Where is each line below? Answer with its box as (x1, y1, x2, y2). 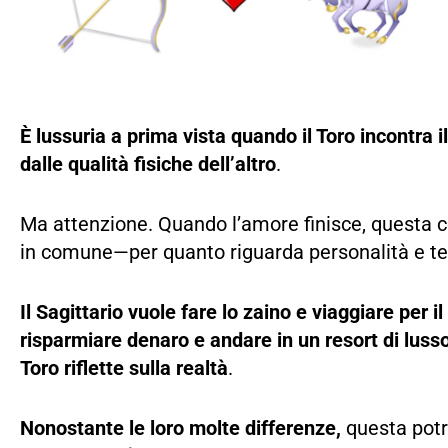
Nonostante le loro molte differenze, (20, 416, 346, 440)
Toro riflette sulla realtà (20, 356, 228, 380)
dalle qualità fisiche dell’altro (20, 152, 276, 176)
